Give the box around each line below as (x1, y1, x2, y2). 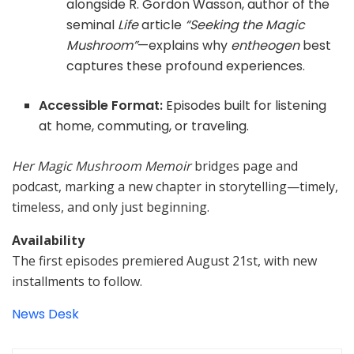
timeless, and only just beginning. (12, 198, 209, 217)
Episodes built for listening (163, 96, 327, 115)
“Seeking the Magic (184, 16, 305, 35)
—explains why (137, 36, 231, 55)
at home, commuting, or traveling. (39, 117, 250, 136)
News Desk (12, 305, 79, 324)
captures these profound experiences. (66, 57, 305, 76)
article (137, 16, 185, 35)
